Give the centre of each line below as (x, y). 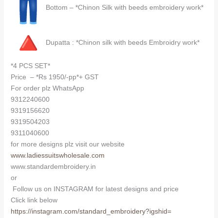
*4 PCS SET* (30, 65)
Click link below (34, 200)
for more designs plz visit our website (67, 144)
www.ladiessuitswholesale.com (57, 155)
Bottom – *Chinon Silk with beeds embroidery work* (124, 7)
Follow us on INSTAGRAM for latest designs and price (94, 189)
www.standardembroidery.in (53, 166)
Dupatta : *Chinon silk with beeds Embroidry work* (122, 42)
